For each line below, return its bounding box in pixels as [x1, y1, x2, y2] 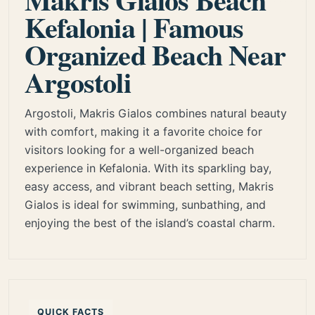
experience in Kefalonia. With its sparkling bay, [25, 160, 271, 175]
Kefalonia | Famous [25, 6, 244, 48]
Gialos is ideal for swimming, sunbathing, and [25, 197, 266, 212]
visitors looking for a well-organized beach [25, 142, 254, 157]
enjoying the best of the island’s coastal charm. [25, 215, 275, 230]
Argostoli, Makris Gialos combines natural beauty [25, 105, 287, 120]
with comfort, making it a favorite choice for [25, 124, 262, 139]
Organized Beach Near [25, 33, 286, 75]
